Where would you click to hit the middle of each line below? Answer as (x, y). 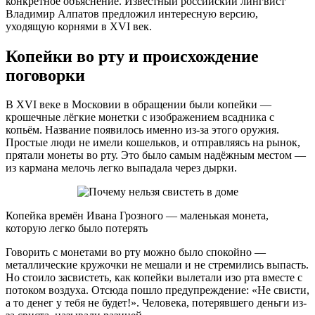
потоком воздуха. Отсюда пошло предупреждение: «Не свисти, (157, 290)
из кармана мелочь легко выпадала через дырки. (121, 168)
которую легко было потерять (77, 229)
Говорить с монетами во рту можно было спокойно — (136, 252)
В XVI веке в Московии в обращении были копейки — (139, 105)
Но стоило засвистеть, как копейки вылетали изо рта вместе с (154, 278)
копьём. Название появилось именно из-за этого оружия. (142, 130)
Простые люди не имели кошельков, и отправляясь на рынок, (153, 143)
